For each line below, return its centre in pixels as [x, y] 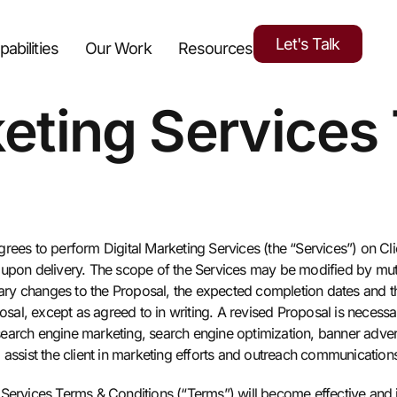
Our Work [118, 48]
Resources [215, 48]
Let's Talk [307, 43]
